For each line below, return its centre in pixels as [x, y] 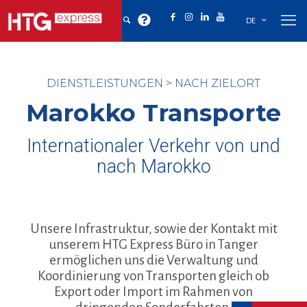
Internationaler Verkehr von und [153, 146]
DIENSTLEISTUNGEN [105, 83]
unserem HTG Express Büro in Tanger [153, 244]
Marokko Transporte [153, 113]
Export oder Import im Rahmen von [153, 292]
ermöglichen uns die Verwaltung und [153, 260]
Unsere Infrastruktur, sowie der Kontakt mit [153, 229]
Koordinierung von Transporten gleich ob [153, 276]
